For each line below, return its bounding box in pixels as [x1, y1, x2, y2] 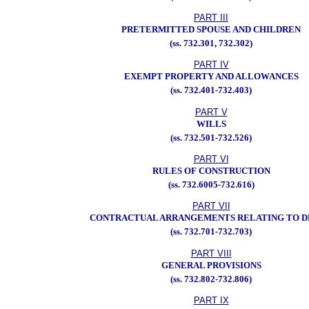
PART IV [193, 59, 229, 70]
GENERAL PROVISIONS [161, 259, 261, 270]
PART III [194, 12, 228, 23]
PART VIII [190, 248, 232, 259]
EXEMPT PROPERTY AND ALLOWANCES [123, 71, 299, 82]
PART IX [193, 295, 229, 306]
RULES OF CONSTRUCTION [152, 165, 270, 176]
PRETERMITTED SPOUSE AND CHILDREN [121, 23, 301, 34]
